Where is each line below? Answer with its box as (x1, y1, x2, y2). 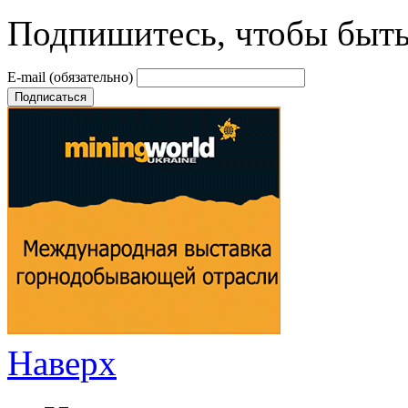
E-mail (7, 69, 49, 86)
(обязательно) (49, 69, 133, 86)
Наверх (7, 343, 117, 383)
